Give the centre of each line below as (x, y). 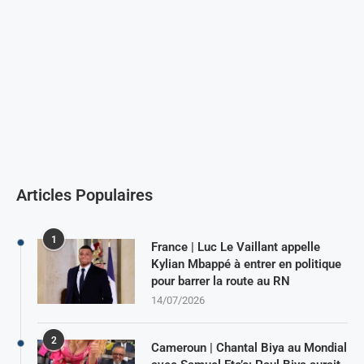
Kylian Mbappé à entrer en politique (246, 264)
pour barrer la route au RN (221, 281)
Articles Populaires (84, 195)
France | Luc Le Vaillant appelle (236, 247)
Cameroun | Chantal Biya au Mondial (249, 347)
